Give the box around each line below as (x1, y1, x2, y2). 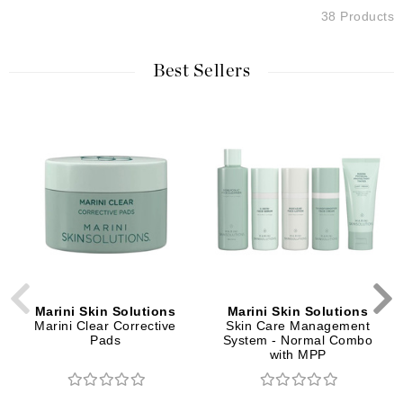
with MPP (269, 346, 327, 362)
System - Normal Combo (222, 332, 373, 347)
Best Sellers (153, 61, 250, 80)
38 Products (320, 8, 394, 23)
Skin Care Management (226, 318, 370, 333)
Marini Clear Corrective (34, 318, 176, 333)
